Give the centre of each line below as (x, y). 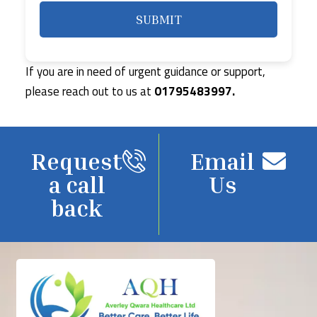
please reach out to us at (90, 92)
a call (77, 185)
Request (77, 161)
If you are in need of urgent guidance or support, (146, 72)
